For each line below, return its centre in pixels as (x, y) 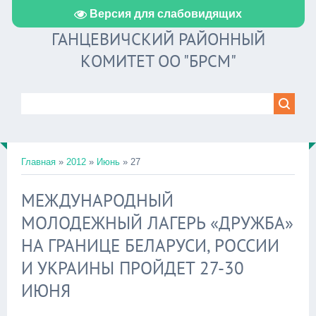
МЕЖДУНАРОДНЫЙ (97, 200)
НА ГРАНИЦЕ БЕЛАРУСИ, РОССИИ (150, 245)
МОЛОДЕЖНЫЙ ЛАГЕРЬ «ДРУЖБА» (157, 223)
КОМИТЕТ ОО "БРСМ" (158, 61)
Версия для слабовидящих (166, 13)
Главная (38, 162)
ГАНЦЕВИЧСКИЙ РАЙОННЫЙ (158, 39)
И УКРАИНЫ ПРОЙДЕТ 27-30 (133, 268)
